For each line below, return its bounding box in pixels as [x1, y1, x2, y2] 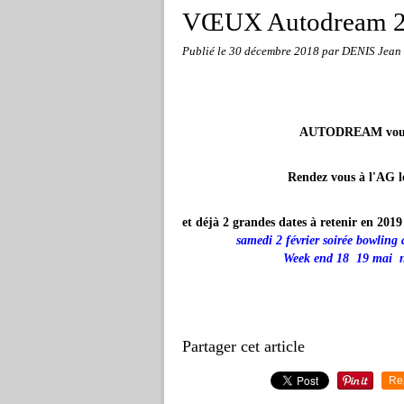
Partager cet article [182, 337, 305, 355]
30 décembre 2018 [229, 45, 322, 58]
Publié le [182, 45, 229, 58]
